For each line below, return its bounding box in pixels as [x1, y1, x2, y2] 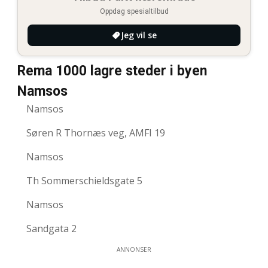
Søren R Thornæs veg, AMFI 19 [26, 126, 165, 139]
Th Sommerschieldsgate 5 [26, 173, 142, 187]
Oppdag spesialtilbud [99, 7, 169, 16]
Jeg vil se [121, 29, 157, 41]
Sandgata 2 [26, 221, 77, 235]
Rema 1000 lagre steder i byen [17, 62, 207, 79]
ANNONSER [117, 245, 151, 254]
